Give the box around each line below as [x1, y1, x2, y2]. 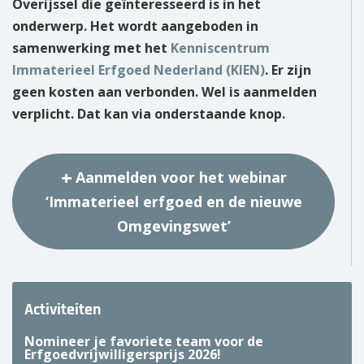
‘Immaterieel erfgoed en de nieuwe [45, 192, 302, 212]
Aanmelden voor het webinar [75, 167, 287, 188]
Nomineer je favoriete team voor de [24, 332, 263, 351]
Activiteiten [24, 302, 101, 319]
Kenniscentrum [171, 39, 270, 58]
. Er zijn [265, 61, 311, 80]
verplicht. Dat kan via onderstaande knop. [12, 105, 285, 123]
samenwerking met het [12, 39, 171, 58]
